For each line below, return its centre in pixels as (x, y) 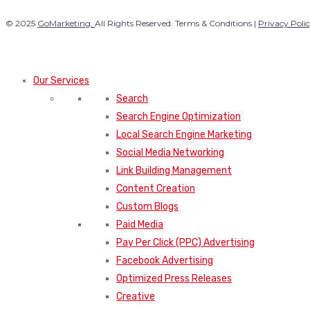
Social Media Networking (170, 153)
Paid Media (140, 225)
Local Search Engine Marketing (184, 135)
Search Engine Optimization (179, 117)
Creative (136, 297)
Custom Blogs (147, 207)
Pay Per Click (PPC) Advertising (185, 243)
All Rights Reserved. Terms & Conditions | (176, 24)
